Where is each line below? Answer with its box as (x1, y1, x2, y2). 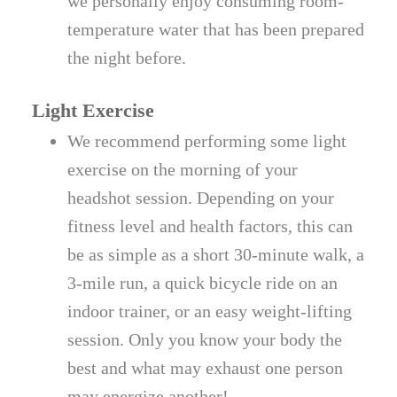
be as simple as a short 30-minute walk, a (67, 244, 365, 264)
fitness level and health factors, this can (67, 215, 354, 236)
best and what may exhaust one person (67, 357, 344, 378)
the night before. (67, 47, 187, 67)
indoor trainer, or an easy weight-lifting (67, 300, 353, 321)
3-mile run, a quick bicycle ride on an (67, 272, 339, 292)
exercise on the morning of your (67, 159, 299, 179)
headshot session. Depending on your (67, 187, 335, 207)
